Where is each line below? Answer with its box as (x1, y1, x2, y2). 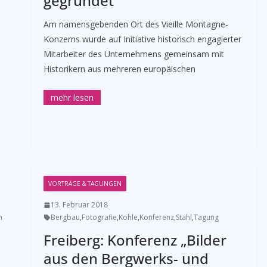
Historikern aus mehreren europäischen (43, 63, 195, 74)
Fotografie (81, 212, 117, 222)
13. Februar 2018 (50, 200, 108, 210)
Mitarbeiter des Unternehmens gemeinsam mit (43, 48, 224, 60)
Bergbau (50, 212, 80, 222)
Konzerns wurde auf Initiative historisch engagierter (43, 33, 241, 45)
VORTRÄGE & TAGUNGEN (48, 179, 122, 188)
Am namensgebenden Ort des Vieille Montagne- (43, 18, 228, 30)
